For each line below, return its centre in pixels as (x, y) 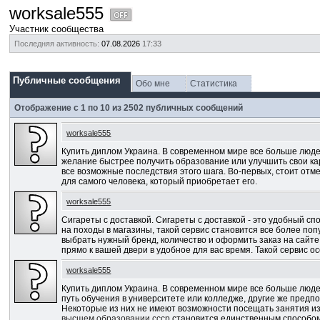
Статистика (214, 84)
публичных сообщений (194, 108)
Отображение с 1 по (57, 108)
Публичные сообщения (67, 80)
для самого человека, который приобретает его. (160, 181)
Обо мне (153, 84)
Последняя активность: (57, 44)
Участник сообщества (57, 29)
